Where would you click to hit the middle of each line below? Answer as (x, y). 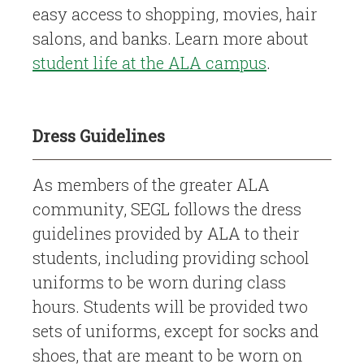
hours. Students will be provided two (170, 307)
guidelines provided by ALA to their (166, 234)
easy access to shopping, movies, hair (175, 14)
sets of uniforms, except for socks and (175, 331)
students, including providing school (171, 258)
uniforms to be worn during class (159, 282)
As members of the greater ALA (151, 185)
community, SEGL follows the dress (167, 209)
